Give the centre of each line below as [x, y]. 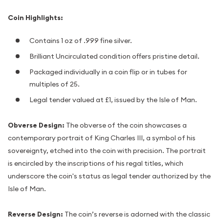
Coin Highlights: [35, 17]
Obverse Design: [36, 125]
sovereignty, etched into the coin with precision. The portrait [107, 150]
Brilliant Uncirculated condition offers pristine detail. [114, 56]
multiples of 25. [55, 84]
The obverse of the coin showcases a [126, 125]
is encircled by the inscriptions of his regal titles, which [96, 163]
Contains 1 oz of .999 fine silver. [81, 41]
